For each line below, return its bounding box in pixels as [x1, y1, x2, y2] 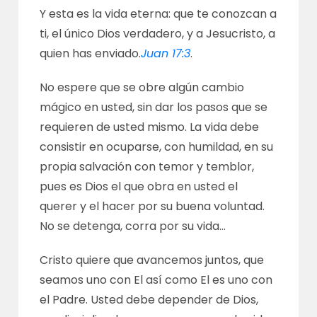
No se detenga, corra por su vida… [40, 218, 226, 234]
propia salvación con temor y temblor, [40, 158, 255, 175]
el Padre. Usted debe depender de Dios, [40, 292, 259, 308]
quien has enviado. [40, 45, 142, 62]
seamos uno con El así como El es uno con [40, 272, 273, 288]
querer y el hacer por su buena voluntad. [40, 198, 265, 214]
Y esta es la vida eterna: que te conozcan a [40, 6, 277, 22]
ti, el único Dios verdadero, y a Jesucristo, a [40, 25, 276, 42]
